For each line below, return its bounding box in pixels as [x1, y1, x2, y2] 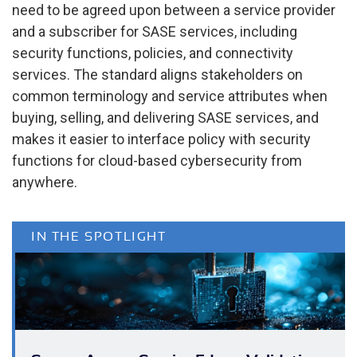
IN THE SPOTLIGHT [31, 229, 167, 245]
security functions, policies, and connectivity [12, 45, 293, 62]
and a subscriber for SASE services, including [12, 23, 297, 41]
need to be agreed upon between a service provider [12, 2, 335, 19]
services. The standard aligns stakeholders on [12, 66, 303, 84]
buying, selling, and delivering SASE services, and [12, 109, 319, 127]
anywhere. [12, 174, 77, 191]
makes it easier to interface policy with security [12, 131, 311, 148]
